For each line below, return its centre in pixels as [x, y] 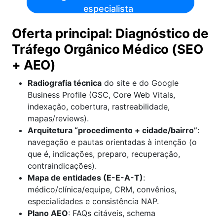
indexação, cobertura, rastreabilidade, [99, 107]
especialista [108, 8]
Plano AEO [48, 213]
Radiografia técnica [65, 83]
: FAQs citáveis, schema [112, 213]
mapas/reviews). [58, 118]
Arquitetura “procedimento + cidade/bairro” [112, 130]
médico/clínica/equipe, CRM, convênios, [102, 189]
